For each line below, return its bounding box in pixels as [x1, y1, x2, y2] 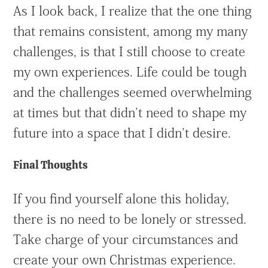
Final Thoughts [13, 158, 89, 173]
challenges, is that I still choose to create [13, 45, 246, 59]
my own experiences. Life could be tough [13, 65, 247, 79]
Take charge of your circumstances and [13, 233, 239, 246]
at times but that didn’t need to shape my [13, 106, 247, 120]
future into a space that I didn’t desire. [13, 126, 232, 140]
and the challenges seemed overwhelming [13, 86, 252, 99]
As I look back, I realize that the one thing [13, 4, 252, 18]
